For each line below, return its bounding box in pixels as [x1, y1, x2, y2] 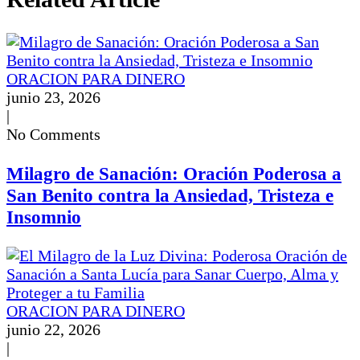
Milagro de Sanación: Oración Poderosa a [6, 162, 342, 184]
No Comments [6, 125, 100, 144]
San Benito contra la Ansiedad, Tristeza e [6, 184, 333, 206]
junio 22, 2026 [6, 321, 100, 339]
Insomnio [6, 206, 81, 227]
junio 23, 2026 [6, 88, 100, 107]
